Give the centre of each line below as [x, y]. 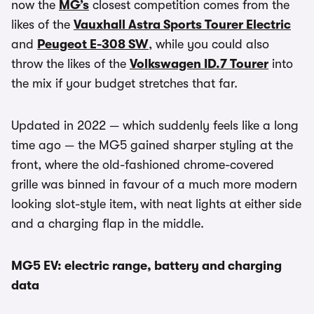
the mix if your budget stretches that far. [124, 83]
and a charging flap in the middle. [108, 224]
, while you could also [209, 44]
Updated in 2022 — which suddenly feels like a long [155, 125]
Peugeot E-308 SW [93, 44]
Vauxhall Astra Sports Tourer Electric [182, 25]
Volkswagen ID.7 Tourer [199, 64]
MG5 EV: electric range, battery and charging [146, 266]
